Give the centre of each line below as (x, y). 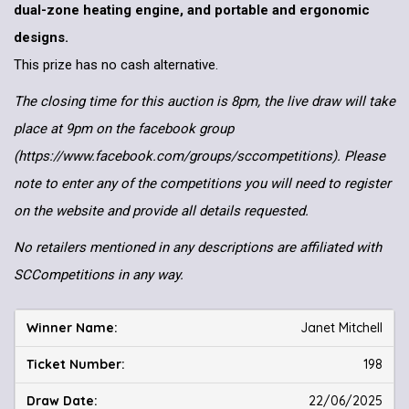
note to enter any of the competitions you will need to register (202, 184)
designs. (41, 38)
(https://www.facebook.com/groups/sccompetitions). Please (199, 157)
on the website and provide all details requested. (163, 211)
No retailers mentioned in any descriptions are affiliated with (198, 248)
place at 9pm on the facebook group (124, 129)
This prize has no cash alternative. (116, 65)
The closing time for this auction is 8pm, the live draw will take (204, 102)
